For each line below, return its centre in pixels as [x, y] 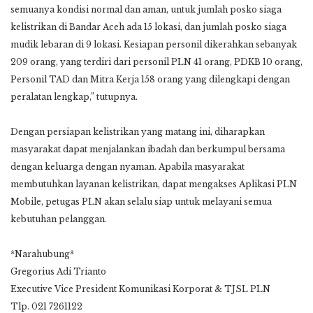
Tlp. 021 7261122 [46, 306]
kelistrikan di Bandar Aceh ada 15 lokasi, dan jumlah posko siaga [148, 27]
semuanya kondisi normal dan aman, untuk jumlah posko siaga [146, 9]
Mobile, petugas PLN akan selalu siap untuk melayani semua [141, 201]
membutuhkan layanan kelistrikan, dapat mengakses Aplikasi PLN [154, 184]
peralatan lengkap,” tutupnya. [74, 96]
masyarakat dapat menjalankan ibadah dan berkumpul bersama [148, 149]
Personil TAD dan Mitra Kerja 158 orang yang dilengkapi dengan [150, 79]
